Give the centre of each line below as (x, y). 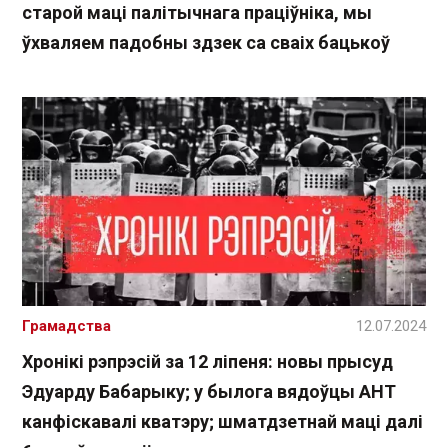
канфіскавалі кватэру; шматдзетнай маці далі (222, 421)
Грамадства (66, 325)
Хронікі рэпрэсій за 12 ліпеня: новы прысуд (207, 361)
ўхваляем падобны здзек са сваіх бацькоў (206, 43)
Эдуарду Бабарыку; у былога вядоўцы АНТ (209, 391)
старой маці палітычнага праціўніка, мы (197, 13)
